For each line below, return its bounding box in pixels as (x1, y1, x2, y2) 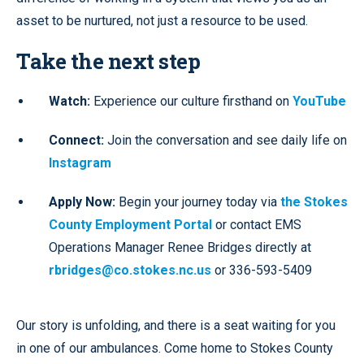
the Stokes (280, 193, 348, 210)
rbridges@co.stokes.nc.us (49, 262, 211, 278)
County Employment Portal (49, 216, 212, 232)
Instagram (49, 154, 111, 171)
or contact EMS (212, 216, 301, 232)
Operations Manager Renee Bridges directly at (49, 239, 311, 255)
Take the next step (16, 46, 200, 75)
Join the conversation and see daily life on (104, 132, 347, 148)
